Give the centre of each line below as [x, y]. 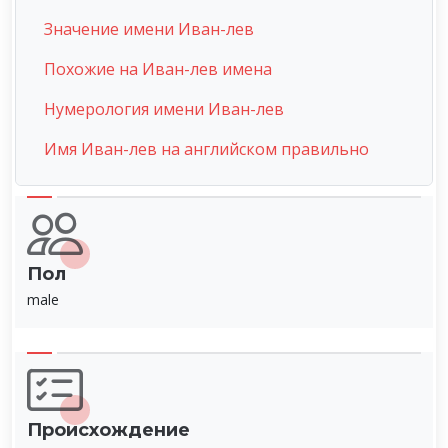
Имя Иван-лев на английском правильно [206, 148]
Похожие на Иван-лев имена [158, 68]
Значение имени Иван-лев [149, 28]
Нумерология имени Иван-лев [164, 108]
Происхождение [108, 429]
